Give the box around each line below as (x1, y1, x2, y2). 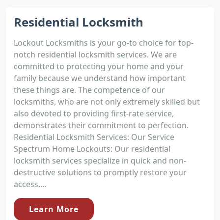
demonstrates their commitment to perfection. (14, 119, 189, 131)
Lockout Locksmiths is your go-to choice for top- (14, 37, 193, 48)
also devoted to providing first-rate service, (14, 108, 174, 119)
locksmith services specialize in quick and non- (14, 155, 186, 166)
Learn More (29, 203, 79, 215)
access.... (14, 178, 46, 190)
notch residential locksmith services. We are (14, 49, 177, 60)
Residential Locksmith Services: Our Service (14, 131, 174, 142)
